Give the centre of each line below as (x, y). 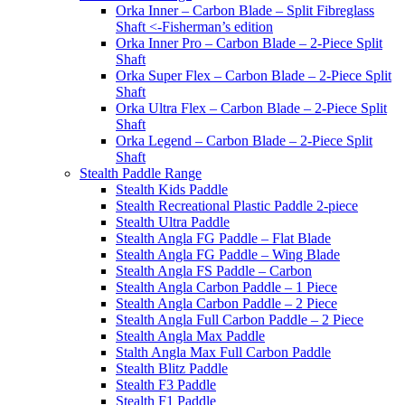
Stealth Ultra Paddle (173, 222)
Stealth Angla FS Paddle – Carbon (214, 271)
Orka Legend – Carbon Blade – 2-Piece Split (244, 141)
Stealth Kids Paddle (172, 189)
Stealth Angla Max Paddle (190, 336)
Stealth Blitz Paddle (172, 368)
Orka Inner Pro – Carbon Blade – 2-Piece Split (249, 43)
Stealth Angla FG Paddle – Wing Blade (228, 254)
